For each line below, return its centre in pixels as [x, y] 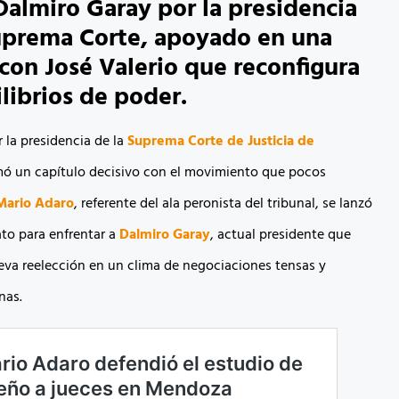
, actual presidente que [280, 235]
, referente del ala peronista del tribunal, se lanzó [223, 204]
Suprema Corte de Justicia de [220, 141]
